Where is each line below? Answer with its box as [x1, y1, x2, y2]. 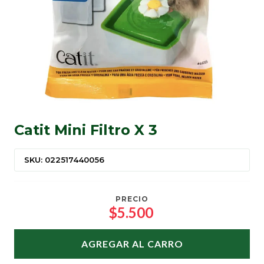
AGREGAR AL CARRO [81, 238, 183, 250]
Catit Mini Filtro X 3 [14, 121, 157, 139]
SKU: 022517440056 [24, 155, 104, 165]
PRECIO [115, 194, 148, 204]
